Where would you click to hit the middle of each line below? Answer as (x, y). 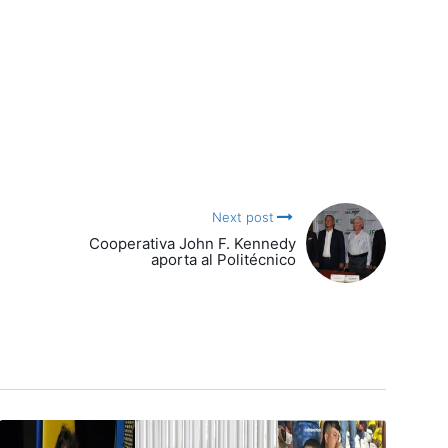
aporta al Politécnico (223, 260)
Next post (242, 217)
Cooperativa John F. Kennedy (192, 244)
